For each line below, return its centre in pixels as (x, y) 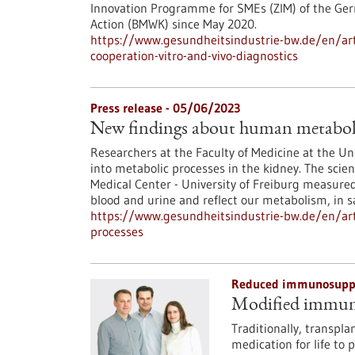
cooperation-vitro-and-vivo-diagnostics (194, 55)
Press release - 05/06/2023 (165, 108)
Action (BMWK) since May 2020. (174, 24)
